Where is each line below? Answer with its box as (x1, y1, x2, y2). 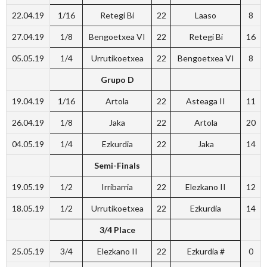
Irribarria (101, 182, 133, 192)
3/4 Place (99, 225, 135, 235)
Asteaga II (186, 96, 225, 106)
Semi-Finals (94, 160, 140, 170)
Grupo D (100, 74, 134, 85)
